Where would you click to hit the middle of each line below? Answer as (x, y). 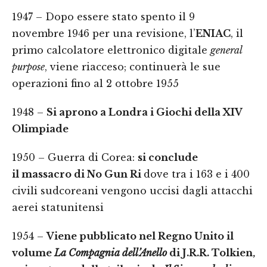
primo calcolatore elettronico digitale (111, 50)
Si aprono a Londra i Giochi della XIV (144, 112)
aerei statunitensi (58, 207)
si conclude (168, 157)
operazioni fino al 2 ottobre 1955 (95, 83)
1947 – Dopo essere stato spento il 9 (103, 17)
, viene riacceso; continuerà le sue (133, 67)
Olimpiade (40, 129)
